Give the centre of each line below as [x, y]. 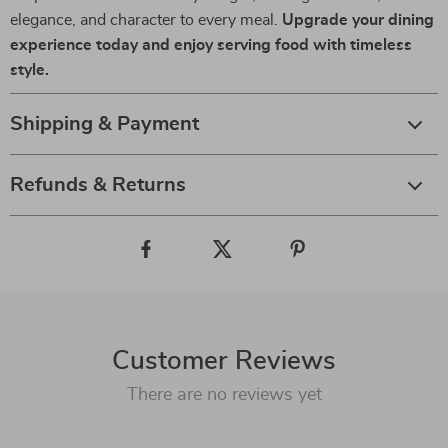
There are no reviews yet [224, 395]
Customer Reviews [224, 361]
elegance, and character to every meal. [146, 20]
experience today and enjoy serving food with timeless [211, 45]
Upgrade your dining [358, 20]
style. [29, 70]
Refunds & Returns [98, 185]
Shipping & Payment [104, 124]
